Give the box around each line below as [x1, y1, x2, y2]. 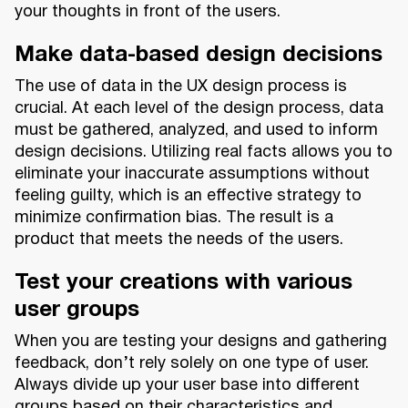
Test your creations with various [15, 273, 352, 294]
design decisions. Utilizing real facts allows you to [15, 145, 393, 161]
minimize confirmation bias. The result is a [15, 210, 333, 227]
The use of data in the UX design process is [15, 79, 347, 96]
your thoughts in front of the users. [15, 5, 280, 21]
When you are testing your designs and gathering [15, 334, 387, 351]
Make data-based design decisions [15, 46, 382, 66]
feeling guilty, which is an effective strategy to [15, 189, 362, 205]
